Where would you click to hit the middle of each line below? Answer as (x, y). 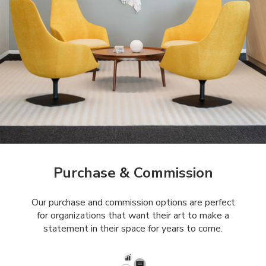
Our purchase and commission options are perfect (133, 202)
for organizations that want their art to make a (133, 215)
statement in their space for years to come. (133, 228)
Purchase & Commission (133, 172)
